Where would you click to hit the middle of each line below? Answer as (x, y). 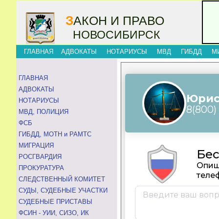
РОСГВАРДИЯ (40, 157)
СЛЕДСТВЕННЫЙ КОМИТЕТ (62, 179)
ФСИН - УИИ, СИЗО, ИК (54, 213)
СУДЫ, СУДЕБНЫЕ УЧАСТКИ (63, 190)
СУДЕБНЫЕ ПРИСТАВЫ (55, 202)
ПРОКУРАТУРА (41, 168)
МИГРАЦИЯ (36, 145)
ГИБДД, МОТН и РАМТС (55, 134)
